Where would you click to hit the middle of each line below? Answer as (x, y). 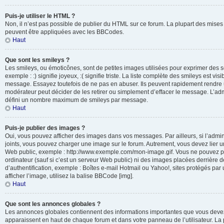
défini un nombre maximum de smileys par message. (76, 100)
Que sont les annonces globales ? (53, 204)
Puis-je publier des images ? (45, 128)
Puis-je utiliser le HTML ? (40, 16)
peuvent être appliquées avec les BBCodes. (64, 32)
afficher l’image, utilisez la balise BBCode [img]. (69, 176)
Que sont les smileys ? (37, 60)
